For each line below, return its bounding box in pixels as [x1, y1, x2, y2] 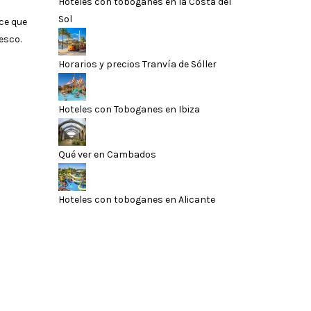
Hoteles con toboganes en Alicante [58, 193, 215, 205]
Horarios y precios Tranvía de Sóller [58, 58, 217, 70]
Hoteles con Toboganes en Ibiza [58, 103, 200, 115]
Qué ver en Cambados [58, 148, 156, 160]
